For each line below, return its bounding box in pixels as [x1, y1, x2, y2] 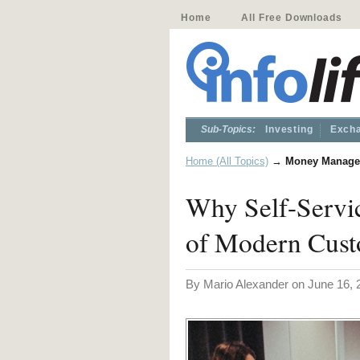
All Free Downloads [241, 12, 342, 23]
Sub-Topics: [201, 124, 256, 135]
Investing [265, 124, 313, 135]
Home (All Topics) [186, 155, 268, 167]
